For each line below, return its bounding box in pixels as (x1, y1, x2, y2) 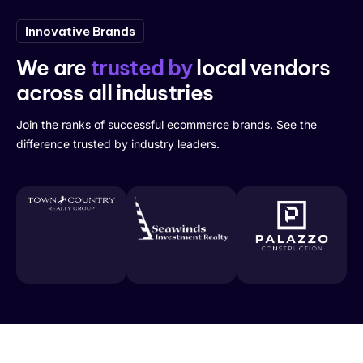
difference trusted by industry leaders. (16, 136, 220, 151)
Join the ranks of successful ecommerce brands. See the (16, 117, 317, 131)
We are (16, 53, 92, 81)
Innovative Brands (25, 23, 135, 40)
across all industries (16, 79, 214, 106)
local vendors (192, 53, 331, 81)
